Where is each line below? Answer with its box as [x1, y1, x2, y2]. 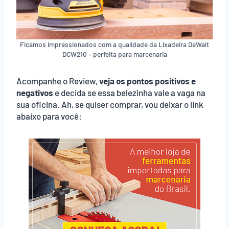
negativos [16, 87, 53, 98]
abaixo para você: [16, 111, 82, 122]
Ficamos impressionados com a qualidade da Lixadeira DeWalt [20, 40, 209, 49]
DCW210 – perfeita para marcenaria [62, 50, 167, 59]
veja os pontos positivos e [99, 76, 196, 86]
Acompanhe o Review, [16, 76, 99, 86]
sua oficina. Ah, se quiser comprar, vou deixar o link [16, 99, 203, 110]
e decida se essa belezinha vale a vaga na [53, 87, 205, 98]
